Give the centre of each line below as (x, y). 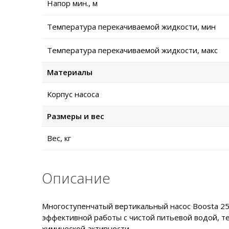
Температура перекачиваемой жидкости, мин (131, 27)
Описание (76, 178)
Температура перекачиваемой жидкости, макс (132, 50)
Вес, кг (59, 138)
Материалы (70, 72)
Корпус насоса (73, 94)
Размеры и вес (76, 116)
